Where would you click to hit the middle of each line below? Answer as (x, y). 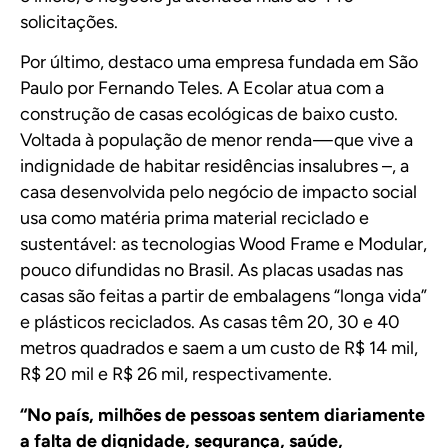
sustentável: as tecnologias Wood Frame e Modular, (223, 244)
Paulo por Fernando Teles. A (131, 88)
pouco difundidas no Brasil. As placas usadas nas (211, 270)
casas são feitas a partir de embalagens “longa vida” (223, 296)
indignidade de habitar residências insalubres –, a (214, 166)
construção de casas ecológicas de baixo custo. (209, 114)
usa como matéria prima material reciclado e (194, 218)
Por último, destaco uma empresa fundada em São (219, 62)
